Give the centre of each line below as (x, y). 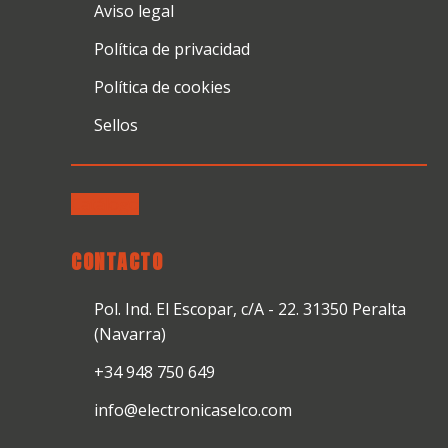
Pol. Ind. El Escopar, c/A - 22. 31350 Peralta (249, 309)
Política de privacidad (171, 49)
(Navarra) (129, 334)
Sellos (115, 125)
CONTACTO (117, 262)
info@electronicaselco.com (192, 410)
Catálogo (105, 204)
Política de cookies (162, 87)
